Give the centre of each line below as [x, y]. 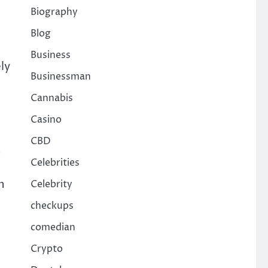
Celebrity [51, 184]
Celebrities [55, 163]
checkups [52, 206]
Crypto [46, 249]
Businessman [60, 77]
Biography [54, 12]
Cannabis [51, 98]
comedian [53, 227]
